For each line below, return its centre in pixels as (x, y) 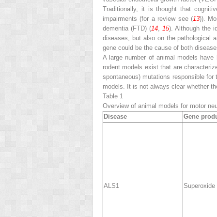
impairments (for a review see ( (148, 18)
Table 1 (113, 96)
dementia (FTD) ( (127, 28)
